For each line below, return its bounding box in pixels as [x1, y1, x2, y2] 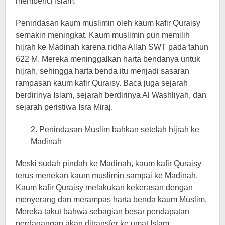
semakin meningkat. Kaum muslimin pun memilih [16, 30, 190, 39]
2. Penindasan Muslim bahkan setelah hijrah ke [31, 125, 199, 134]
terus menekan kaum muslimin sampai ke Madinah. [16, 171, 198, 180]
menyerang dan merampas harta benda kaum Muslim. [16, 195, 207, 204]
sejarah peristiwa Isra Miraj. [16, 102, 113, 111]
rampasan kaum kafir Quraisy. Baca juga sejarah [16, 78, 188, 87]
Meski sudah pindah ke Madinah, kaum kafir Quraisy [16, 159, 201, 168]
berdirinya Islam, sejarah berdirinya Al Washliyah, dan [16, 90, 206, 99]
